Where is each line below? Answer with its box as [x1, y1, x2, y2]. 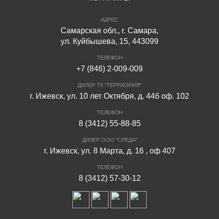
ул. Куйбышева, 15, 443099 [61, 37, 158, 45]
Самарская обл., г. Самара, [61, 26, 158, 35]
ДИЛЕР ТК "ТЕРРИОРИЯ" [77, 82, 142, 88]
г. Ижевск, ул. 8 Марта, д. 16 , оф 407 [44, 146, 175, 155]
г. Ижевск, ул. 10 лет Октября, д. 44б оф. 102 [30, 91, 189, 100]
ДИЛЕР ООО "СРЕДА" [82, 136, 137, 143]
